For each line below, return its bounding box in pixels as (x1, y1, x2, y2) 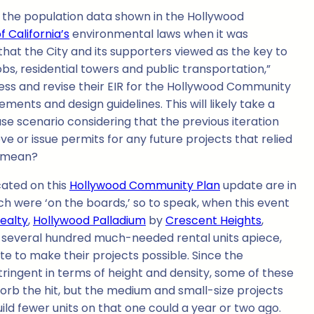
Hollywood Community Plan (69, 177, 220, 194)
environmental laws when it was (69, 26, 248, 43)
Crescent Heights (165, 212, 261, 229)
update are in (220, 177, 296, 194)
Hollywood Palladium (33, 212, 146, 229)
